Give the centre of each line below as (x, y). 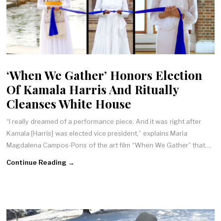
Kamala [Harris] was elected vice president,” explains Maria (97, 133)
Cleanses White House (69, 103)
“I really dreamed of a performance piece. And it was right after (104, 122)
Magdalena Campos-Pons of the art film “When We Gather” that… (109, 145)
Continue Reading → (40, 162)
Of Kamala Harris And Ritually (93, 89)
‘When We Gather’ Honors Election (105, 74)
